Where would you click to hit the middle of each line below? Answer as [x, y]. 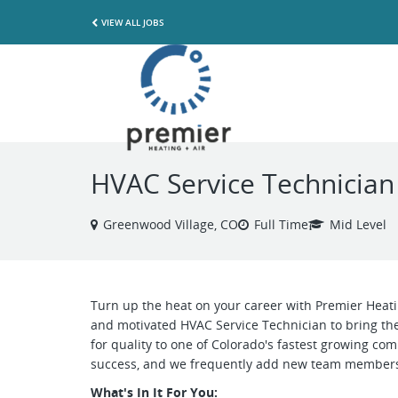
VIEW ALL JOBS [133, 22]
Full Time [281, 224]
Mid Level [358, 224]
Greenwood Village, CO [171, 224]
